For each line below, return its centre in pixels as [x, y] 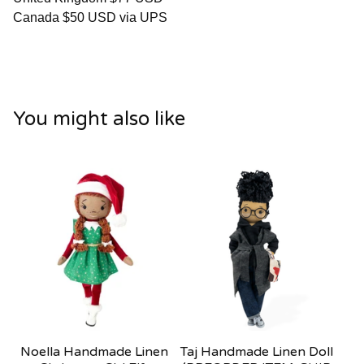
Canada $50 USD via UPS [90, 17]
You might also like [99, 119]
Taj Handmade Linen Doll [257, 352]
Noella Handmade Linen [94, 352]
